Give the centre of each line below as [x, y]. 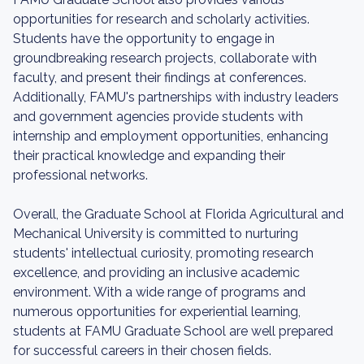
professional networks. [80, 175]
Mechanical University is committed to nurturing [156, 234]
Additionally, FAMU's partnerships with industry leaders [176, 97]
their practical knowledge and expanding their [149, 156]
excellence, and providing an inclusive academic [156, 273]
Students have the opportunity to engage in [144, 39]
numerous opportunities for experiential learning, [157, 312]
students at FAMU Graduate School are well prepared [173, 331]
